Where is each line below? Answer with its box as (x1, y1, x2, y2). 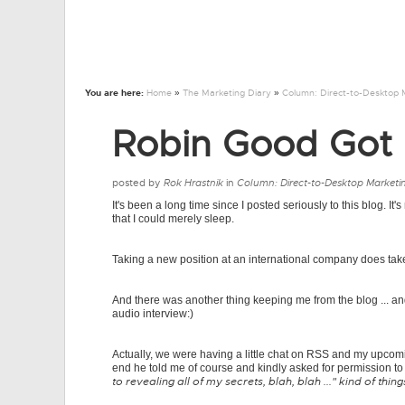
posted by (112, 176, 164, 189)
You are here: (85, 87, 144, 99)
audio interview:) (112, 307, 193, 320)
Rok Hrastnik (164, 176, 223, 189)
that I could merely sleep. (112, 212, 234, 225)
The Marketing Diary (183, 87, 271, 99)
